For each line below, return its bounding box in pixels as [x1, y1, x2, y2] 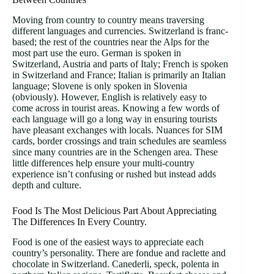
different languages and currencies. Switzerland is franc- [12, 25, 228, 36]
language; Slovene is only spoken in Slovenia [12, 80, 187, 91]
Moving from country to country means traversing [12, 14, 204, 25]
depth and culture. [12, 179, 81, 190]
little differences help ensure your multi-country [12, 157, 194, 168]
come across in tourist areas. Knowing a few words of [12, 102, 220, 113]
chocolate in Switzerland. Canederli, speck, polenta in [12, 258, 219, 269]
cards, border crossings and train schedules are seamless [12, 135, 226, 146]
